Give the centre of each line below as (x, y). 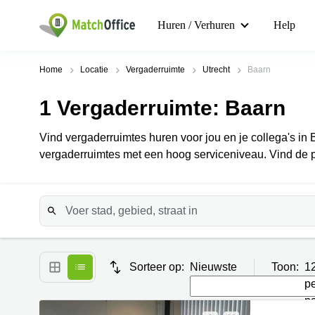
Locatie (94, 70)
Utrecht (216, 70)
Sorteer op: (157, 267)
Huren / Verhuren (196, 25)
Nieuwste (213, 267)
